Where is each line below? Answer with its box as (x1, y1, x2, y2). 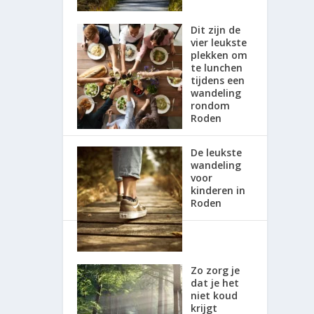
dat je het (191, 275, 240, 289)
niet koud (191, 288, 238, 302)
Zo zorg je (191, 263, 240, 277)
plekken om (191, 48, 248, 62)
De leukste (191, 145, 243, 159)
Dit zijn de (191, 22, 241, 36)
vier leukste (191, 35, 247, 49)
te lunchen (191, 60, 243, 74)
